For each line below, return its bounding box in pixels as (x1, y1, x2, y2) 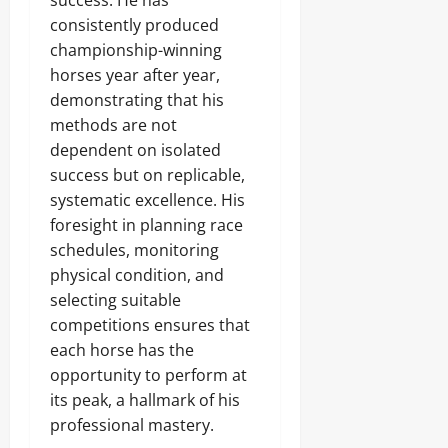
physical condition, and (50, 264, 224, 286)
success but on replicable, (50, 164, 245, 186)
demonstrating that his (50, 89, 224, 111)
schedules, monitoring (50, 239, 219, 261)
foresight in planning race (50, 214, 243, 236)
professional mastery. (50, 414, 214, 436)
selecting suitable (50, 289, 181, 311)
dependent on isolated (50, 139, 221, 161)
